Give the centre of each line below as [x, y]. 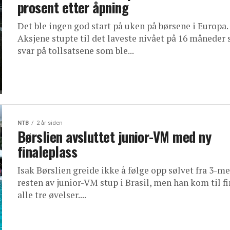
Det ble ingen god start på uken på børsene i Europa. [123, 26]
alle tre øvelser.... [52, 195]
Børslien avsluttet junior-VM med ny [114, 137]
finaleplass [47, 151]
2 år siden [50, 123]
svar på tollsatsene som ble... [76, 51]
